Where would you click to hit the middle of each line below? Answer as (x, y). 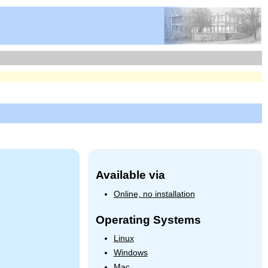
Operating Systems (148, 220)
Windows (130, 253)
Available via (130, 175)
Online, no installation (154, 194)
